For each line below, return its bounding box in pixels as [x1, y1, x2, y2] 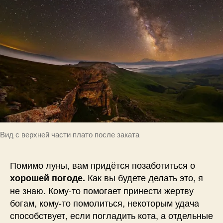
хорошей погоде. [10, 171, 85, 184]
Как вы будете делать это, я [85, 170, 203, 184]
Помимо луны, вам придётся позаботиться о [10, 158, 195, 171]
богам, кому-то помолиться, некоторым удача [10, 196, 199, 209]
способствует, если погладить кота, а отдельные [10, 208, 213, 222]
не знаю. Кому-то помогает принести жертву [10, 183, 194, 197]
